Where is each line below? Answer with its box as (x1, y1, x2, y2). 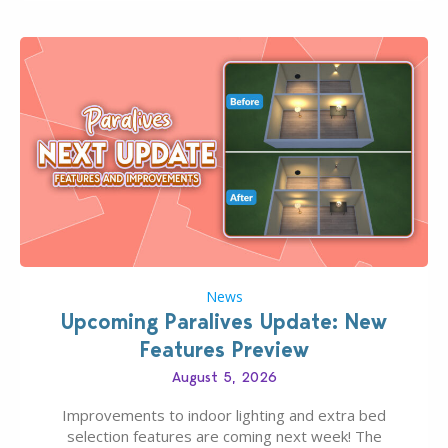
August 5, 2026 (171, 367, 277, 386)
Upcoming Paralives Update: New (61, 307, 387, 335)
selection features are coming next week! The (66, 425, 382, 446)
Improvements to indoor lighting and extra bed (62, 404, 386, 425)
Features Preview (139, 335, 309, 363)
